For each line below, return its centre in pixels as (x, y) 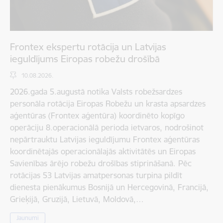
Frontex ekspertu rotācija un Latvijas (88, 47)
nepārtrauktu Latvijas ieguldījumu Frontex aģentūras (105, 140)
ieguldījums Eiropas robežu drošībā (85, 59)
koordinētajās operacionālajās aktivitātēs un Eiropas (103, 152)
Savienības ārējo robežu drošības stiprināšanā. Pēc (101, 164)
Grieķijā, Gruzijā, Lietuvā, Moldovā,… (77, 199)
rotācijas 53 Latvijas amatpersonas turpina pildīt (96, 175)
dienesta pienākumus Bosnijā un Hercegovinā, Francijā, (109, 187)
